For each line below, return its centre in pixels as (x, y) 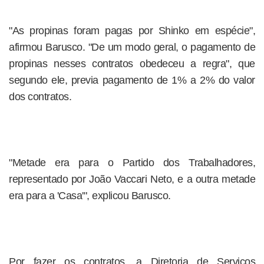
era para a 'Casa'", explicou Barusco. (90, 196)
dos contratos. (40, 97)
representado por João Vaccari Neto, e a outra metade (132, 179)
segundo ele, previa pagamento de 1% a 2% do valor (132, 80)
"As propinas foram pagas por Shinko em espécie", (132, 31)
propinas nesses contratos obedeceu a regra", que (132, 64)
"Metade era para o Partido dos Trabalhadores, (132, 163)
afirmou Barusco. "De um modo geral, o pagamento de (132, 47)
